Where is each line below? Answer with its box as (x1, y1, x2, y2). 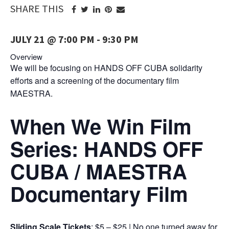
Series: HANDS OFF (10, 134, 203, 163)
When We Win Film (10, 111, 192, 141)
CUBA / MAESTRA (10, 156, 187, 186)
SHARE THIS (10, 2, 63, 15)
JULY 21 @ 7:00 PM (10, 33, 95, 45)
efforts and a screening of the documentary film (10, 75, 179, 86)
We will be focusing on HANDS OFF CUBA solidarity (10, 62, 202, 74)
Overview (10, 51, 42, 62)
